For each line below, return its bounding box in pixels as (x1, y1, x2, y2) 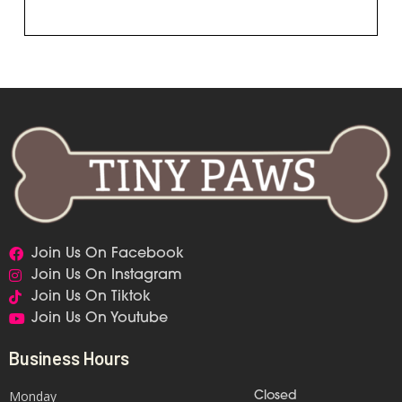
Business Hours (9, 347, 129, 370)
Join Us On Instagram (31, 268, 182, 284)
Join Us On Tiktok (31, 290, 151, 305)
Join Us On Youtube (31, 311, 168, 327)
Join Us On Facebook (31, 247, 184, 262)
